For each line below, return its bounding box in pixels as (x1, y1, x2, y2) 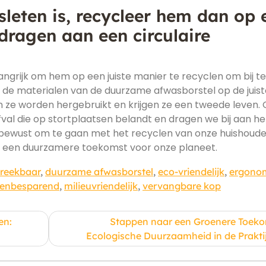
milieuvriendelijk (64, 180, 138, 192)
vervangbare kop (142, 180, 221, 192)
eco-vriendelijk (158, 166, 224, 178)
